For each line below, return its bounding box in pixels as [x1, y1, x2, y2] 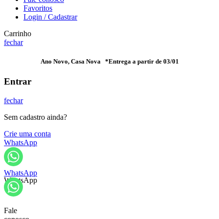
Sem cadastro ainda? [4, 112, 67, 121]
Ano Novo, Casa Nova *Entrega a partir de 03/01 [40, 57, 179, 65]
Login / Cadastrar [23, 12, 77, 21]
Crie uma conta [4, 129, 51, 138]
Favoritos [23, 3, 52, 12]
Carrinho [4, 29, 31, 38]
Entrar [4, 76, 31, 87]
